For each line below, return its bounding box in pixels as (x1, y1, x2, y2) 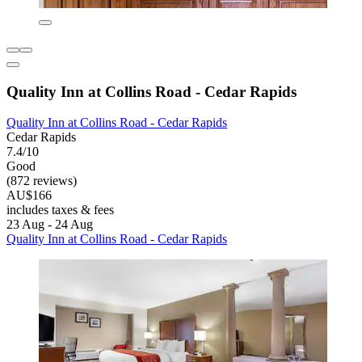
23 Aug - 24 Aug (6, 217, 93, 232)
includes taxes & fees (6, 203, 114, 217)
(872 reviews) (6, 174, 77, 188)
